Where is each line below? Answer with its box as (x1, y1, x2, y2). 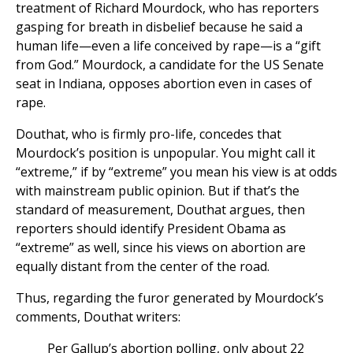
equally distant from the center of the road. (16, 258, 269, 276)
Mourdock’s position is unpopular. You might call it (16, 144, 315, 162)
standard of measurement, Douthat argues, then (16, 201, 305, 219)
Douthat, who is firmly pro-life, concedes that (16, 125, 281, 143)
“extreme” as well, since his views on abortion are (16, 239, 306, 257)
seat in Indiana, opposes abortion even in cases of (16, 75, 312, 93)
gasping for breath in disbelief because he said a (16, 18, 303, 36)
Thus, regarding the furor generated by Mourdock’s (16, 289, 324, 307)
